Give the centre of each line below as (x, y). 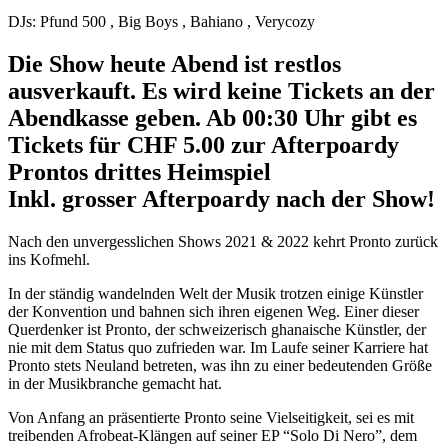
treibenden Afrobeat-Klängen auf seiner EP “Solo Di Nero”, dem (212, 435)
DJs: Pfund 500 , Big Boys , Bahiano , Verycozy (161, 21)
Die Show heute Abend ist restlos (174, 63)
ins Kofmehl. (49, 259)
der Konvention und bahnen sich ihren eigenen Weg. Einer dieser (213, 311)
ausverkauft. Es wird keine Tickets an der (221, 90)
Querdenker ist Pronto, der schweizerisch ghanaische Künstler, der (217, 329)
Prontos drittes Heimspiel (139, 171)
